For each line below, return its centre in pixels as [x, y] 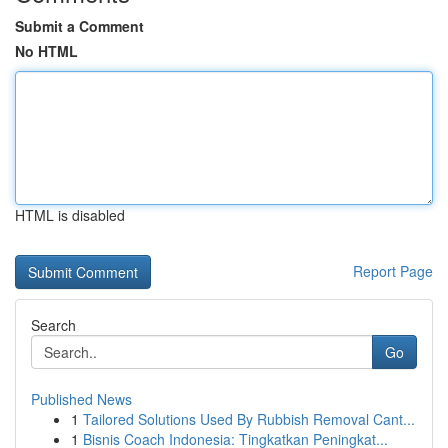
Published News [81, 399]
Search [53, 325]
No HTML [46, 51]
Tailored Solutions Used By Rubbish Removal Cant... [249, 419]
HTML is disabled [70, 215]
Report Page [393, 271]
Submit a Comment [79, 26]
